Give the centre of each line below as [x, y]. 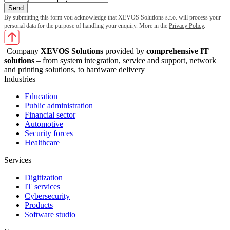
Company [24, 51]
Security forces [49, 133]
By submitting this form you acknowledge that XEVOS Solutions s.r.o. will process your [112, 18]
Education [41, 97]
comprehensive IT [178, 51]
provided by [125, 51]
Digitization [44, 178]
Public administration [59, 106]
